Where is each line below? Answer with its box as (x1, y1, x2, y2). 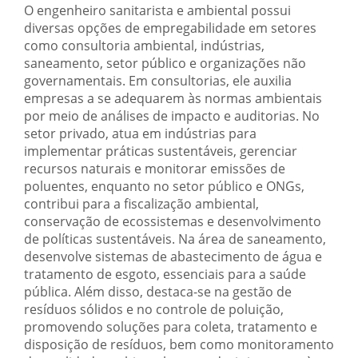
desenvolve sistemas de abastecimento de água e (24, 248, 322, 266)
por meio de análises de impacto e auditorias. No (24, 107, 320, 125)
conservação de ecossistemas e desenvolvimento (24, 213, 321, 231)
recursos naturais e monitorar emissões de (24, 160, 285, 178)
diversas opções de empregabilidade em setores (24, 19, 316, 38)
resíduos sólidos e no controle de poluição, (24, 300, 284, 319)
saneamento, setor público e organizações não (24, 54, 306, 73)
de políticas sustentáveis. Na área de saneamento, (24, 230, 326, 249)
